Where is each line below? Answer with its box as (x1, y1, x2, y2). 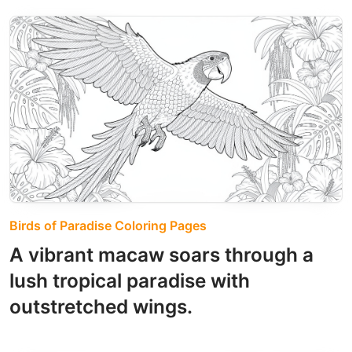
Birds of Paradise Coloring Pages (9, 217, 207, 233)
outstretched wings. (9, 294, 192, 318)
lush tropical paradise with (9, 268, 250, 292)
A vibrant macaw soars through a (9, 242, 313, 266)
